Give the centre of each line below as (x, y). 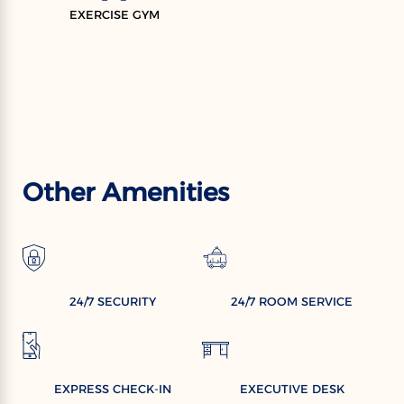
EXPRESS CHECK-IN (112, 389)
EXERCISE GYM (114, 14)
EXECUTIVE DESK (292, 389)
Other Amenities (126, 193)
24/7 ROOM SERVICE (292, 302)
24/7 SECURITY (112, 302)
